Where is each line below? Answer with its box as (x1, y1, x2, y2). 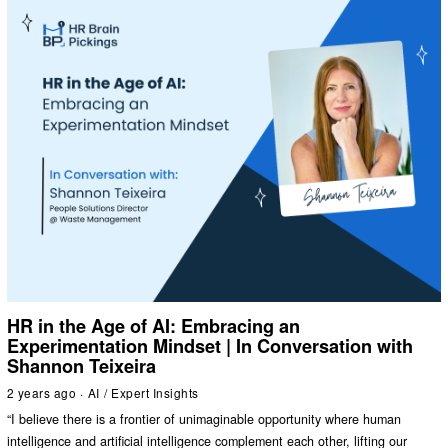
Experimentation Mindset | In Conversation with (6, 333, 413, 360)
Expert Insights (111, 384, 199, 402)
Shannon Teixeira (6, 353, 156, 380)
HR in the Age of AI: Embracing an (6, 313, 300, 340)
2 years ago (6, 384, 77, 402)
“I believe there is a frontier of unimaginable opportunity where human (6, 409, 401, 428)
